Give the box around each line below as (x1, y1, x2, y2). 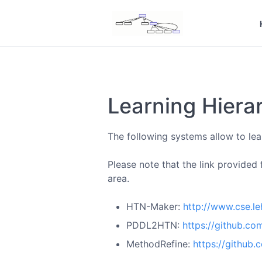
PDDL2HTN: (126, 219, 182, 231)
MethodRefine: (126, 238, 193, 250)
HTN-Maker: (126, 201, 183, 212)
